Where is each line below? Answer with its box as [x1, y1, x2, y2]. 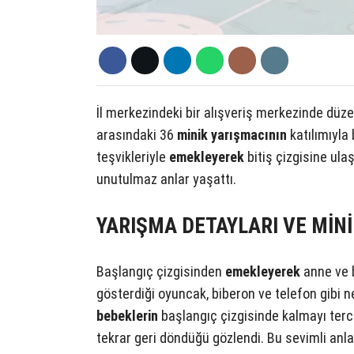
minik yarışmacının [177, 126, 287, 144]
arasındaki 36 [96, 126, 177, 144]
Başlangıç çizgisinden [96, 263, 225, 281]
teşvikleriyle [96, 149, 169, 166]
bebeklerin [96, 307, 158, 325]
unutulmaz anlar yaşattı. [96, 171, 236, 188]
